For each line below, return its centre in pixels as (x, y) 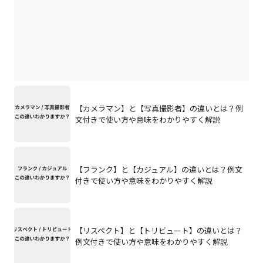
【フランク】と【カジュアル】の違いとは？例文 (159, 170)
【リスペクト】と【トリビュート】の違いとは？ (159, 231)
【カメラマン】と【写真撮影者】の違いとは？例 (159, 109)
